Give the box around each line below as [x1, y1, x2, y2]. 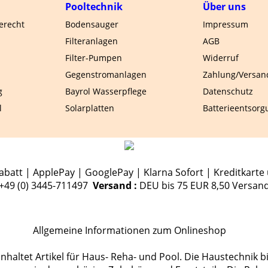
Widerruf [203, 52, 239, 63]
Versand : [92, 179, 137, 192]
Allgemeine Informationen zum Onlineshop [32, 224, 226, 237]
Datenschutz [203, 86, 253, 97]
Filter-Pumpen [65, 52, 122, 63]
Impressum [203, 19, 248, 30]
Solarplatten [65, 102, 114, 114]
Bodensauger [65, 19, 118, 30]
